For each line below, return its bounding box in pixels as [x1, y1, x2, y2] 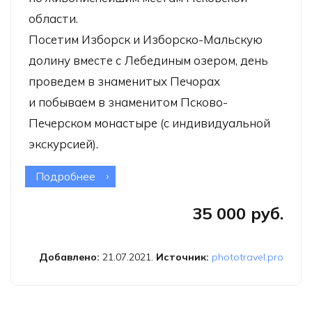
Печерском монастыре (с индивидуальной [29, 115, 270, 130]
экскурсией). [29, 136, 98, 151]
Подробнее [36, 169, 95, 183]
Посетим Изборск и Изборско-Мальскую [29, 31, 263, 47]
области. [29, 10, 78, 26]
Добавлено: [39, 250, 102, 263]
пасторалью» [95, 189, 164, 204]
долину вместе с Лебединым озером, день [29, 52, 268, 68]
